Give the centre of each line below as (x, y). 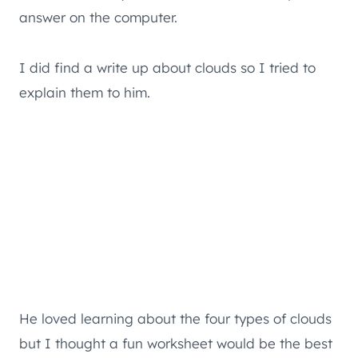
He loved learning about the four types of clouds (175, 318)
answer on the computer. (98, 17)
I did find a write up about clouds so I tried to (167, 67)
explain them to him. (85, 92)
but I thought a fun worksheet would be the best (176, 343)
